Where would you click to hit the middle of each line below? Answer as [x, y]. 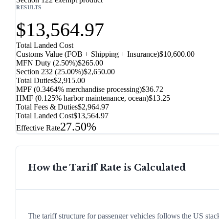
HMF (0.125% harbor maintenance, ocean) [82, 98]
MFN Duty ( [36, 63]
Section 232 [34, 72]
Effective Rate [38, 128]
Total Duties [35, 81]
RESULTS [29, 8]
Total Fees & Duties [47, 107]
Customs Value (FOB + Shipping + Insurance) [88, 54]
